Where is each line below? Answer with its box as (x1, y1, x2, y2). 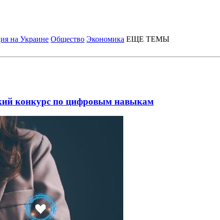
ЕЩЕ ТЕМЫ (126, 35, 169, 43)
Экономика (86, 35, 124, 43)
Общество (51, 35, 84, 43)
